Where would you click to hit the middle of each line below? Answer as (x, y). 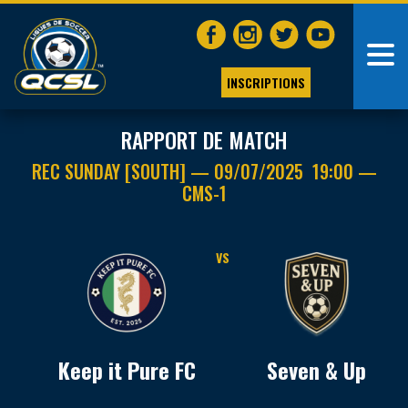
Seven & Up (317, 370)
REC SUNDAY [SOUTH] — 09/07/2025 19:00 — (204, 171)
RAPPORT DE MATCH (204, 140)
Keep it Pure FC (127, 370)
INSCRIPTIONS (265, 82)
